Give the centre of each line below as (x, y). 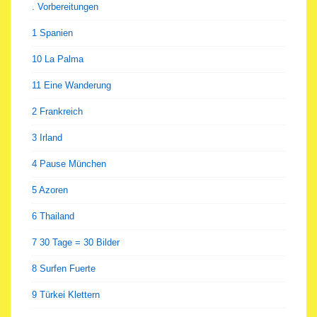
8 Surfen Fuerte (64, 268)
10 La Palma (58, 59)
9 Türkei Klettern (66, 294)
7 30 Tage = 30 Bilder (76, 242)
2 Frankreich (57, 111)
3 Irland (47, 137)
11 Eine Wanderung (71, 85)
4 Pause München (69, 163)
